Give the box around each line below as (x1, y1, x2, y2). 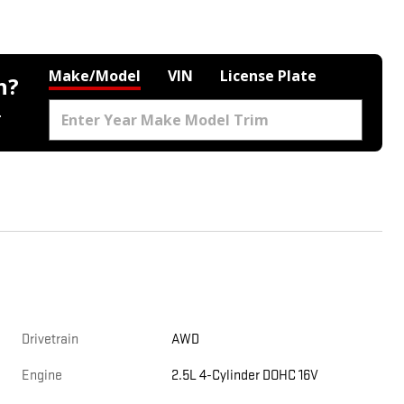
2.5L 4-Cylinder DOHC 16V (171, 367, 319, 385)
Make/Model (49, 66, 141, 87)
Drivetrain (22, 331, 78, 349)
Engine (22, 367, 62, 385)
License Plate (220, 66, 317, 87)
